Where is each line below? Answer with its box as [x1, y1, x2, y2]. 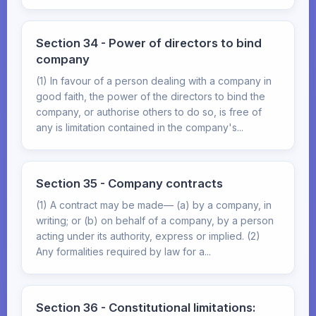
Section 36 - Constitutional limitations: [36, 300, 256, 315]
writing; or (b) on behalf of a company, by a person [36, 214, 274, 226]
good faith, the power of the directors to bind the [36, 90, 265, 102]
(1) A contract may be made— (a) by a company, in [36, 199, 272, 211]
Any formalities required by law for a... [36, 245, 211, 257]
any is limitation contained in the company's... [36, 121, 243, 133]
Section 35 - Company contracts [36, 176, 223, 190]
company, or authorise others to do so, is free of [36, 106, 262, 118]
